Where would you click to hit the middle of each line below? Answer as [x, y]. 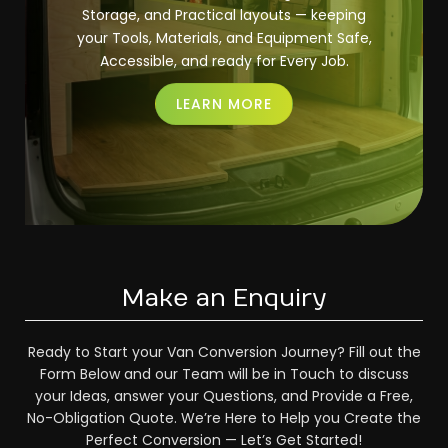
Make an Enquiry [224, 298]
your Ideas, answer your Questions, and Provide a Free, [224, 396]
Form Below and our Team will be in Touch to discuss [224, 374]
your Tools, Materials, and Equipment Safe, [224, 38]
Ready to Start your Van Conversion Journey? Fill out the [224, 352]
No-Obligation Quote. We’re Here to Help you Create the [224, 418]
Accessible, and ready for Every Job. [224, 61]
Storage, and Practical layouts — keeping [224, 15]
